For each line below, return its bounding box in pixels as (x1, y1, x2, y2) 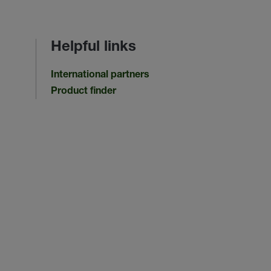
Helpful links (50, 40, 136, 55)
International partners (50, 70, 149, 80)
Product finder (50, 87, 116, 97)
